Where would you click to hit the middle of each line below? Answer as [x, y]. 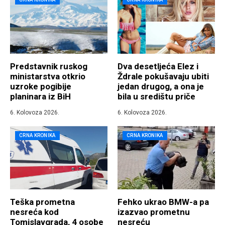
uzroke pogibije [41, 87]
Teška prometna [42, 202]
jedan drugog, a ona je [161, 87]
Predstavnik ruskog [49, 67]
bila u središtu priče [156, 97]
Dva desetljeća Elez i [158, 67]
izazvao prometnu [154, 212]
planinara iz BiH [40, 97]
